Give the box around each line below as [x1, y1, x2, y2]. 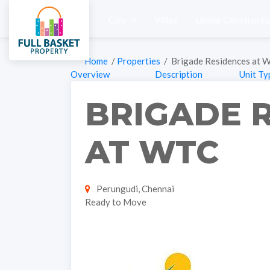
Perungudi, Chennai [95, 183, 174, 194]
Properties [116, 55, 162, 66]
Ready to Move [84, 196, 146, 207]
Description [155, 69, 202, 80]
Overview [71, 69, 110, 80]
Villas [154, 14, 177, 25]
